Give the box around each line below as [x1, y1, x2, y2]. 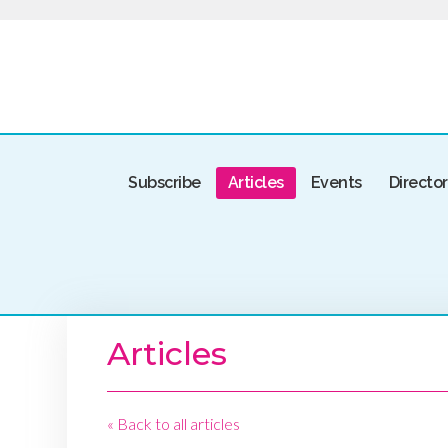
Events [310, 172, 362, 192]
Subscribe [128, 172, 201, 192]
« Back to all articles [107, 414, 240, 434]
